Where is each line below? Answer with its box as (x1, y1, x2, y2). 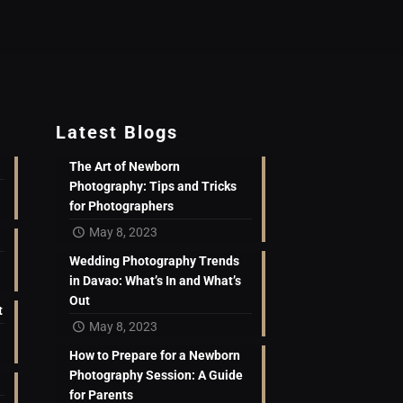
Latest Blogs (56, 121, 179, 144)
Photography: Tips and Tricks (69, 179, 237, 194)
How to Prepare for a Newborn (69, 348, 241, 363)
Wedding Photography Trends (69, 254, 240, 269)
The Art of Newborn (69, 159, 181, 175)
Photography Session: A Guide (69, 368, 244, 383)
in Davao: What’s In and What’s (69, 273, 242, 289)
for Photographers (69, 199, 175, 214)
